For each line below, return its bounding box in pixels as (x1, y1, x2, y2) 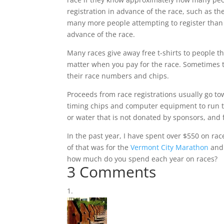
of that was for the (67, 142, 131, 152)
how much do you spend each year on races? (67, 154, 218, 163)
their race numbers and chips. (67, 71, 169, 80)
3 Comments (67, 161, 156, 182)
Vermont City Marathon (130, 142, 209, 152)
